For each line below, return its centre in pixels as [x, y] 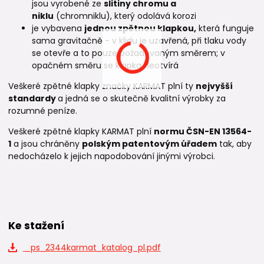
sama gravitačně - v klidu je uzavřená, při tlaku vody [139, 41]
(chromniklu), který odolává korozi [125, 16]
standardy [33, 99]
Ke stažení [36, 226]
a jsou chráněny [47, 144]
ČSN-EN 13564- [219, 132]
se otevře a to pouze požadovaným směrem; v [128, 53]
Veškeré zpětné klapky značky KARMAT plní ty [102, 86]
